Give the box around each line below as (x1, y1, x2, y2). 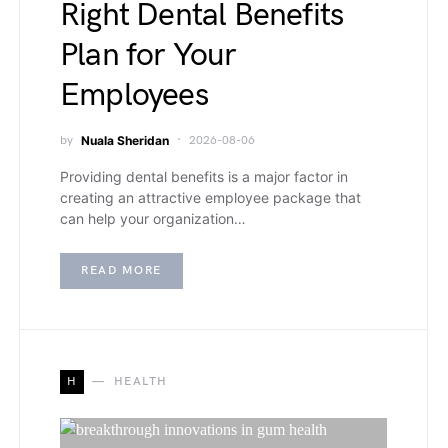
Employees (60, 76, 208, 116)
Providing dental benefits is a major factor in (60, 168, 348, 186)
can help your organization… (60, 210, 246, 228)
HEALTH (113, 374, 168, 390)
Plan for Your (60, 36, 237, 76)
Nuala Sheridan (81, 133, 169, 149)
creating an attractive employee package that (60, 189, 361, 207)
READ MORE (81, 263, 162, 279)
